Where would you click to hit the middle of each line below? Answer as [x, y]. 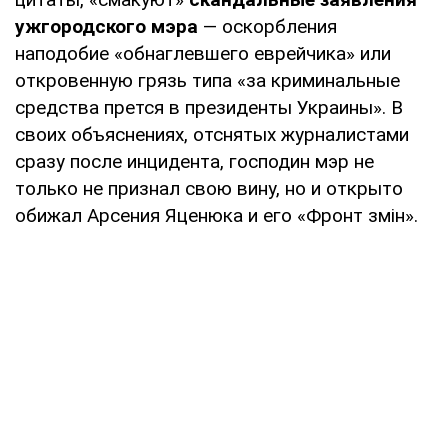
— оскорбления [267, 26]
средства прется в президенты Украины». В [209, 107]
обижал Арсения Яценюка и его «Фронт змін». [216, 215]
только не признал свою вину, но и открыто [209, 188]
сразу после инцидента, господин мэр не [194, 161]
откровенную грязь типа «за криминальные [207, 80]
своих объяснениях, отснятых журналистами [212, 134]
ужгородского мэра [106, 26]
